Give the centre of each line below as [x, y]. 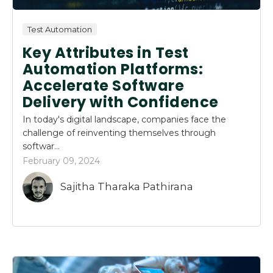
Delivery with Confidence [121, 102]
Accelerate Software [104, 85]
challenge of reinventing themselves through [119, 133]
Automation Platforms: [113, 69]
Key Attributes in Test [106, 52]
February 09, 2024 [61, 161]
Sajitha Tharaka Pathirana [126, 187]
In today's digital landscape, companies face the [124, 119]
